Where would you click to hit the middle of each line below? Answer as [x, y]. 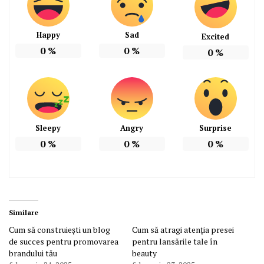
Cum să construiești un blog [60, 229]
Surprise [216, 128]
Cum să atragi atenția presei [183, 229]
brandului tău [33, 253]
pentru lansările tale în [175, 241]
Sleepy [48, 128]
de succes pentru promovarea [64, 241]
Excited [216, 36]
